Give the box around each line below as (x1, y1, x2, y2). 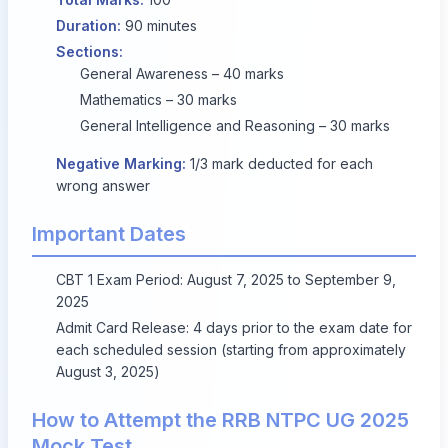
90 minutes (121, 17, 197, 34)
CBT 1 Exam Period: (56, 271, 187, 288)
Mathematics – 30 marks (80, 91, 237, 108)
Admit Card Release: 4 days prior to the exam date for (56, 319, 412, 336)
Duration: (56, 17, 121, 34)
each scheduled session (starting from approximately (56, 341, 406, 358)
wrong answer (56, 177, 150, 194)
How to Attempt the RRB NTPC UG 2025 (32, 408, 409, 432)
